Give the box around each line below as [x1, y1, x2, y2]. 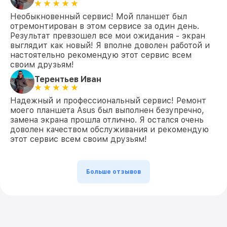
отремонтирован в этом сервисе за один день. [10, 21, 199, 31]
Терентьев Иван [34, 74, 101, 84]
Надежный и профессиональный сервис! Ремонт [10, 96, 206, 105]
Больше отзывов [86, 168, 141, 175]
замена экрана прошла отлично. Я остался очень [10, 115, 204, 125]
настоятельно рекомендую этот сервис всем [10, 50, 192, 60]
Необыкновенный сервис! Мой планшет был [10, 12, 187, 21]
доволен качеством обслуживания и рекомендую [10, 125, 209, 134]
